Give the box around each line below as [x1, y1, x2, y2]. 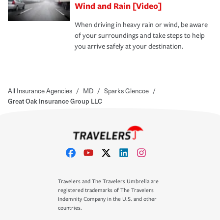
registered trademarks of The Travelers [58, 187, 154, 194]
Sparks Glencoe [104, 86, 149, 96]
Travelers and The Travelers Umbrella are [58, 178, 159, 185]
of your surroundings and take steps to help [75, 31, 205, 40]
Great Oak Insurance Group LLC [8, 96, 102, 106]
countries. [58, 205, 82, 212]
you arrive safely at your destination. [75, 42, 183, 51]
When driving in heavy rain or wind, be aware [75, 21, 208, 29]
